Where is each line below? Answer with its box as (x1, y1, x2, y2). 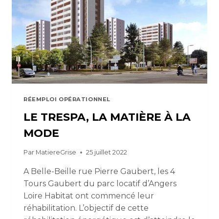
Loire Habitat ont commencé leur (23, 191, 154, 200)
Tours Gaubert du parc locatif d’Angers (23, 178, 176, 188)
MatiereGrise (36, 148, 77, 156)
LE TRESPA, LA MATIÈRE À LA (23, 110, 191, 124)
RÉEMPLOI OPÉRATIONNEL (23, 95, 110, 103)
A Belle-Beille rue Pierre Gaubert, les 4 (23, 166, 175, 176)
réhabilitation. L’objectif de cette (23, 203, 149, 213)
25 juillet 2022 (86, 148, 128, 156)
